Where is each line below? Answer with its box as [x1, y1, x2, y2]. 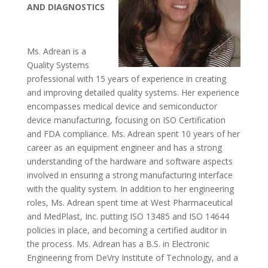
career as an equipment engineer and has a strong [26, 142, 222, 153]
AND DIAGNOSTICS [26, 1, 105, 13]
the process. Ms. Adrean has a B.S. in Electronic [26, 238, 209, 249]
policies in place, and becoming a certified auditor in [26, 224, 227, 236]
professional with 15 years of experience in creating [26, 73, 226, 84]
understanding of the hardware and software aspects [26, 156, 233, 167]
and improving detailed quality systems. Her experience [26, 87, 239, 98]
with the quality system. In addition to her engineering [26, 183, 234, 194]
